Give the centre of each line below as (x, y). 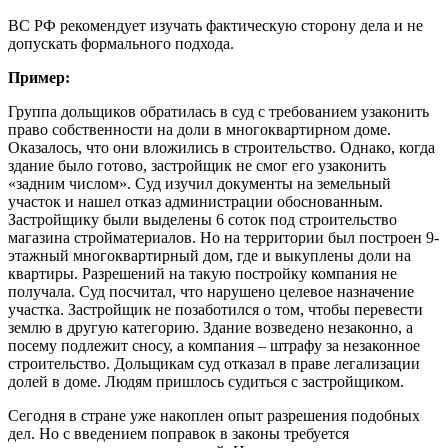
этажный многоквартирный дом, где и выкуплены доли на (209, 255)
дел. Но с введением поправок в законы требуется (178, 433)
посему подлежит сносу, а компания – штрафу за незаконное (214, 345)
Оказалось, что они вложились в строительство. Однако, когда (221, 147)
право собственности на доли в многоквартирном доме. (199, 129)
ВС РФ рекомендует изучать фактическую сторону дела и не (215, 25)
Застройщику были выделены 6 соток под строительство (202, 219)
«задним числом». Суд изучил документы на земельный (199, 183)
